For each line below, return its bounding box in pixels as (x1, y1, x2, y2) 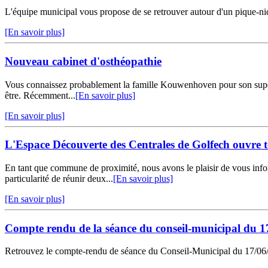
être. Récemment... (5, 90, 75, 100)
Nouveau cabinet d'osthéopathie (5, 54, 162, 68)
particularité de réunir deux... (5, 173, 113, 184)
